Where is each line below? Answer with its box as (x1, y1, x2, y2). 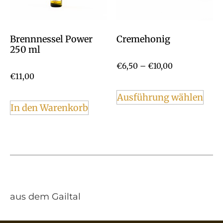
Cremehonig (116, 33, 170, 45)
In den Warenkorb (10, 102, 88, 113)
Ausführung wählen (117, 91, 203, 103)
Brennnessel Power (10, 33, 93, 45)
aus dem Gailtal (10, 191, 81, 202)
